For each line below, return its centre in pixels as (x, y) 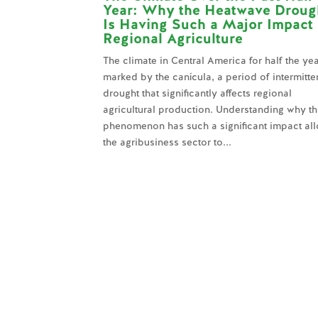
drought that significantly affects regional (198, 93)
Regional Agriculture (173, 38)
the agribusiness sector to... (168, 142)
